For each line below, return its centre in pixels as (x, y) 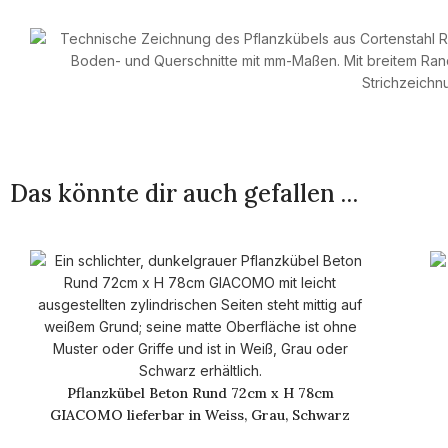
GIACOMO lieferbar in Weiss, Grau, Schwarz (200, 415)
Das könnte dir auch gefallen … (184, 193)
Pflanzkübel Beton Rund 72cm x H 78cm (200, 393)
